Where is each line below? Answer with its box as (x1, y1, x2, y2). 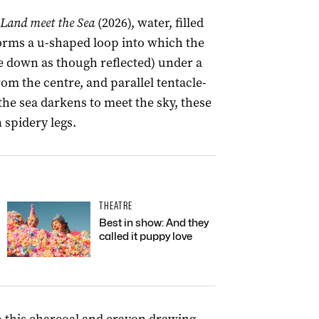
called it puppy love (99, 230, 192, 243)
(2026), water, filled (94, 14, 204, 31)
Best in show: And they (99, 216, 209, 229)
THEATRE (99, 199, 132, 212)
